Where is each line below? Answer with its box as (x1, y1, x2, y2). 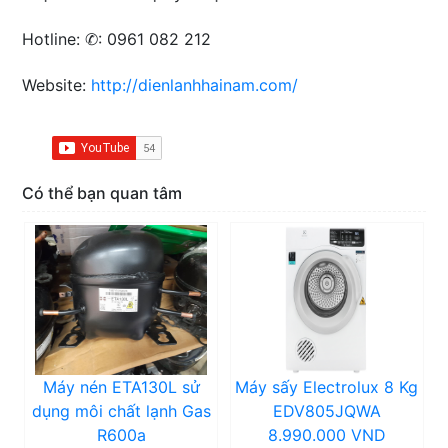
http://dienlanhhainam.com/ (91, 75, 299, 96)
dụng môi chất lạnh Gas (31, 401, 211, 422)
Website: (22, 75, 92, 96)
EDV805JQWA (272, 401, 381, 422)
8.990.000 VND (267, 425, 386, 446)
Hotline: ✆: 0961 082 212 (22, 29, 212, 50)
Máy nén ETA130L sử (42, 377, 200, 398)
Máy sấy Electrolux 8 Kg (235, 377, 419, 398)
